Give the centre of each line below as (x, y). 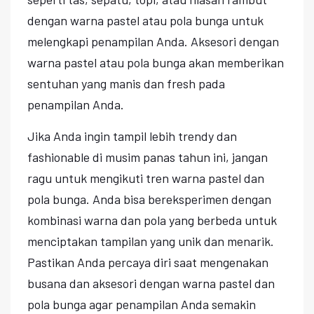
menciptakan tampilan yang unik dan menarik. (151, 241)
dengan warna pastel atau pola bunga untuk (145, 20)
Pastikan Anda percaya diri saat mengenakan (148, 262)
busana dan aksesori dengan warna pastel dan (151, 283)
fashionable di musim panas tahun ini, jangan (148, 157)
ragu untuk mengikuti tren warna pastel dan (146, 178)
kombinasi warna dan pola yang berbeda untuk (152, 220)
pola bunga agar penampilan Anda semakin (142, 304)
